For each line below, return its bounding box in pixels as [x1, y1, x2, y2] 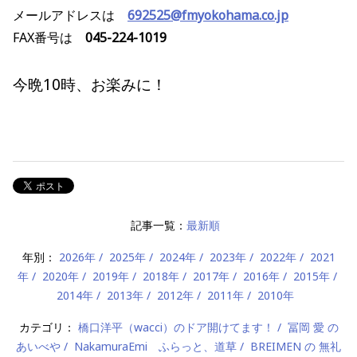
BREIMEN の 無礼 [250, 339, 341, 355]
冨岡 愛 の [287, 320, 339, 335]
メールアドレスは [13, 6, 115, 25]
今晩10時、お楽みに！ [13, 73, 167, 96]
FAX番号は [13, 29, 85, 47]
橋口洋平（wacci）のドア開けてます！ [77, 320, 274, 335]
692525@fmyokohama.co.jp [127, 6, 288, 25]
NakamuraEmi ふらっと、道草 [74, 339, 237, 355]
